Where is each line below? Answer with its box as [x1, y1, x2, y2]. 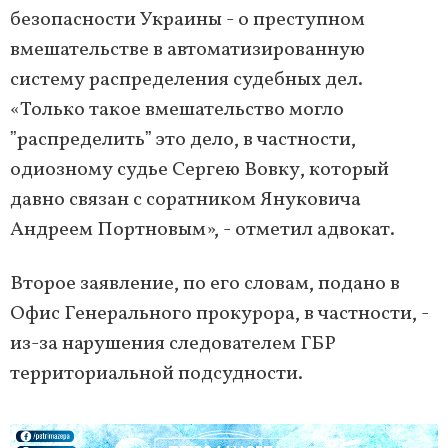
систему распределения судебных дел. [10, 66, 363, 95]
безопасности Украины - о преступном [10, 6, 365, 35]
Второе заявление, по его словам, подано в [10, 270, 400, 299]
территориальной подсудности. [10, 360, 303, 389]
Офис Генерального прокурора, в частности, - [10, 300, 429, 329]
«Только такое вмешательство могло [10, 96, 344, 125]
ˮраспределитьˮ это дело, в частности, [10, 126, 356, 155]
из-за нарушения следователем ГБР [10, 330, 336, 359]
